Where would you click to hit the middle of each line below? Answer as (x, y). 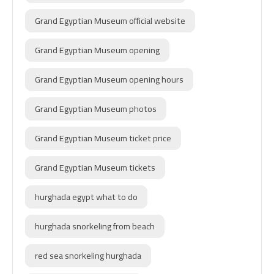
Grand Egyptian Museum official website (110, 21)
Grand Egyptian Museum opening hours (109, 80)
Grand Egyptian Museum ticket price (103, 138)
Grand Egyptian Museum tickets (95, 168)
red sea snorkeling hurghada (88, 256)
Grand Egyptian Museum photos (96, 109)
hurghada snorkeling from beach (95, 226)
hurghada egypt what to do (86, 197)
